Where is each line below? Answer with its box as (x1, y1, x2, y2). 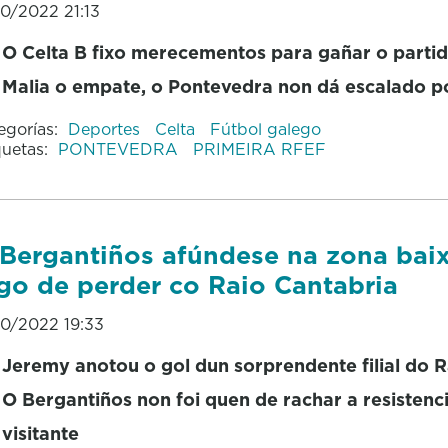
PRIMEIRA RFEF (192, 137, 326, 160)
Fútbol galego (209, 117, 321, 140)
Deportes (67, 117, 145, 140)
